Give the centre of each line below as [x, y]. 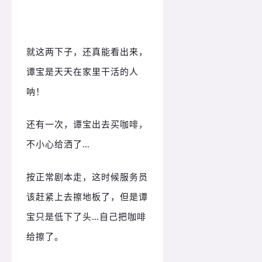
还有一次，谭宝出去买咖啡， [87, 124]
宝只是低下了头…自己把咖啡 [86, 217]
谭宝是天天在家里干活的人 [82, 71]
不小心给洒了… [58, 144]
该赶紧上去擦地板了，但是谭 [87, 197]
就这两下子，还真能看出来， [87, 51]
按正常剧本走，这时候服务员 [87, 177]
